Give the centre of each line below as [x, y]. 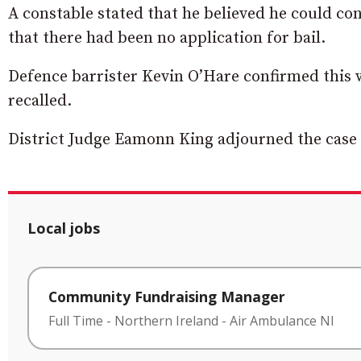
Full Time [76, 320]
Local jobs [64, 228]
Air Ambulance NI [282, 320]
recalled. [40, 102]
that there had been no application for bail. [167, 39]
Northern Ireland [166, 320]
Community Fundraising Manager [167, 297]
